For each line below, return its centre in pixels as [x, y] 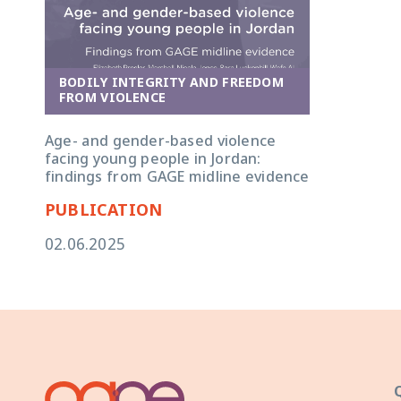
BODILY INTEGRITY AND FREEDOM [171, 83]
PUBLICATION [104, 211]
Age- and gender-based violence [161, 142]
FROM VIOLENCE [112, 98]
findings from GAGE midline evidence [177, 178]
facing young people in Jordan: [153, 160]
